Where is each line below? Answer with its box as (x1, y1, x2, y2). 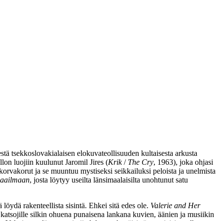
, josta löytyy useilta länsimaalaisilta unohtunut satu (30, 175, 188, 184)
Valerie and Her (150, 201, 200, 210)
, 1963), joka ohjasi (153, 157, 213, 166)
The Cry (128, 157, 153, 166)
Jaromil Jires (65, 157, 104, 166)
